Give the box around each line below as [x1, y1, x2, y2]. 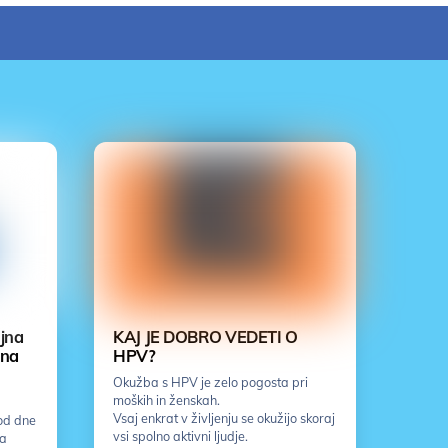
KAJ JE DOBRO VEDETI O [113, 327, 298, 348]
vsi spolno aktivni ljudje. [113, 428, 249, 445]
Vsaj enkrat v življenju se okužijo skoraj [113, 410, 336, 427]
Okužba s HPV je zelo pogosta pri [113, 374, 309, 391]
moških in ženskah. [113, 392, 221, 409]
